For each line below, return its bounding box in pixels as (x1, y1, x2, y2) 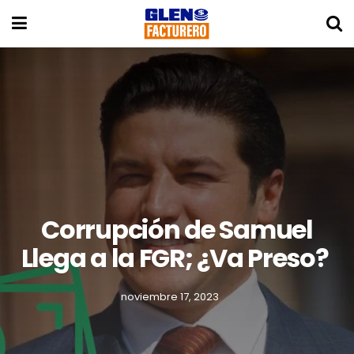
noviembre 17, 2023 (120, 289, 219, 304)
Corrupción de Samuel (41, 212, 313, 247)
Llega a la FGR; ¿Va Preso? (21, 240, 333, 276)
